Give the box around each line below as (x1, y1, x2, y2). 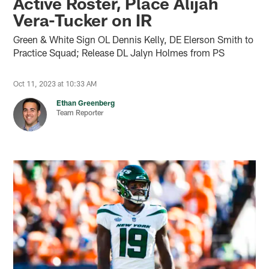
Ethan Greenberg (56, 98, 115, 107)
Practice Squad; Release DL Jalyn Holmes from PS (13, 46, 225, 58)
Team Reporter (56, 107, 104, 116)
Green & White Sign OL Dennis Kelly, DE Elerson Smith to (13, 33, 254, 45)
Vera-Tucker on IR (13, 9, 152, 30)
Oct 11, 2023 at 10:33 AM (13, 79, 97, 88)
